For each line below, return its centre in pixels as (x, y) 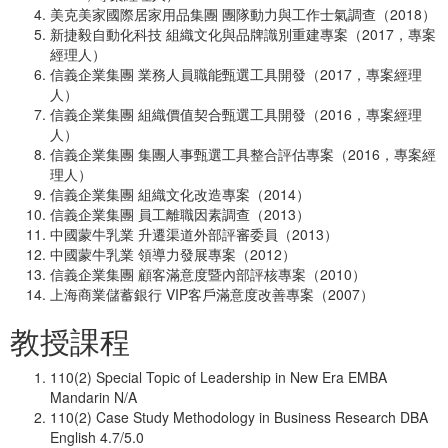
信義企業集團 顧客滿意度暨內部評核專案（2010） (208, 274)
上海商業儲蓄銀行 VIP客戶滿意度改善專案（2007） (212, 294)
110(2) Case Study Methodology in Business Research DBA (239, 417)
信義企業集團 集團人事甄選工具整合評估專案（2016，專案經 (243, 154)
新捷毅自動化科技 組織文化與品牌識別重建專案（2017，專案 (243, 34)
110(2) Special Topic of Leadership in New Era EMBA (218, 377)
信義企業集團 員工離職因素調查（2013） (180, 214)
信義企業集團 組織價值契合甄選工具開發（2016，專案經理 (236, 114)
